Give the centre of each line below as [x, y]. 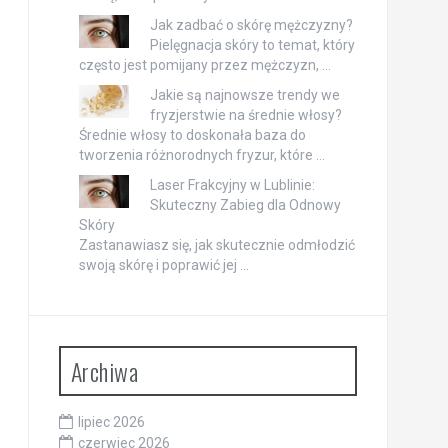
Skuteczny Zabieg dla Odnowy [245, 205]
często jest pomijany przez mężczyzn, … [204, 65]
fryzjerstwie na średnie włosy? [245, 115]
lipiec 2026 [111, 422]
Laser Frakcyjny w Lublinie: [232, 185]
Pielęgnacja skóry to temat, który [252, 45]
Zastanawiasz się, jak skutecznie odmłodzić [216, 245]
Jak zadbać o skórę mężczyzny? [251, 25]
